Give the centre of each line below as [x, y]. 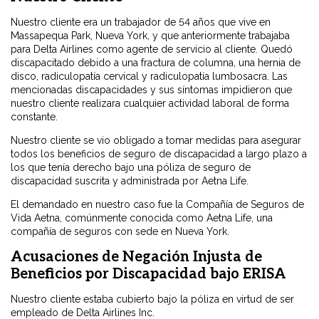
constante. [34, 117]
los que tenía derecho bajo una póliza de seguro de [131, 168]
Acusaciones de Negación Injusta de [136, 257]
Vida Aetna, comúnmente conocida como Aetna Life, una [142, 218]
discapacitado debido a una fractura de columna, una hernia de [156, 63]
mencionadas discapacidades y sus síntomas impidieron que [151, 90]
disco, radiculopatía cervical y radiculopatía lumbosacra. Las [149, 77]
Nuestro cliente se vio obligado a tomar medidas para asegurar [156, 141]
